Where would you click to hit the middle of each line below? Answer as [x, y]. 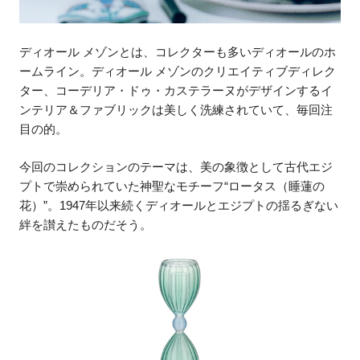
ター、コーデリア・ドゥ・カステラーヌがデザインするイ [176, 90]
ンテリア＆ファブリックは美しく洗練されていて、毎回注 [176, 109]
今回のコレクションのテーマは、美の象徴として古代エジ [176, 167]
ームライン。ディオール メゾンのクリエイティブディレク [178, 71]
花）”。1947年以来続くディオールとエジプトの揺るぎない [179, 206]
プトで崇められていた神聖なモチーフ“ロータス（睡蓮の [172, 186]
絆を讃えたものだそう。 [86, 225]
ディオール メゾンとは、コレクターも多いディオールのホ [178, 51]
